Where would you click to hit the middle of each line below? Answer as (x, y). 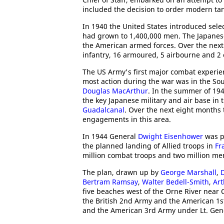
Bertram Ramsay (110, 182)
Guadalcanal (103, 110)
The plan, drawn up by (121, 172)
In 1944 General (110, 136)
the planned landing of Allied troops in (149, 146)
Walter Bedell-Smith (175, 182)
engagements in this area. (127, 119)
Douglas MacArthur (115, 91)
